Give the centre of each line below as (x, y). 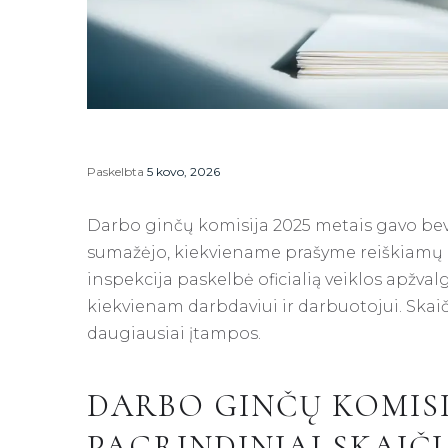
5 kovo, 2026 (183, 171)
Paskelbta (117, 171)
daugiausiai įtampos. (174, 333)
